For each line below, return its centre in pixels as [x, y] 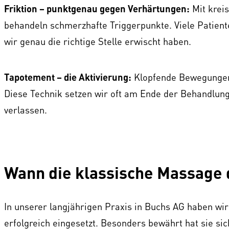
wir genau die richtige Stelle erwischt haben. [98, 41]
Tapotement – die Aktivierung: [68, 77]
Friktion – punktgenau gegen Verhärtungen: [97, 8]
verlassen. [26, 110]
